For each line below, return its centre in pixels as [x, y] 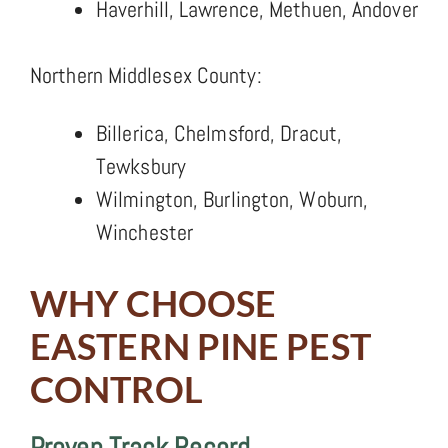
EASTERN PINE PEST [200, 345]
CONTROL [116, 388]
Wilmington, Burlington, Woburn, [232, 198]
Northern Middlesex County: [146, 74]
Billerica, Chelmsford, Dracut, [219, 132]
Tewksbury [141, 165]
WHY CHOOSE [153, 302]
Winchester [144, 231]
